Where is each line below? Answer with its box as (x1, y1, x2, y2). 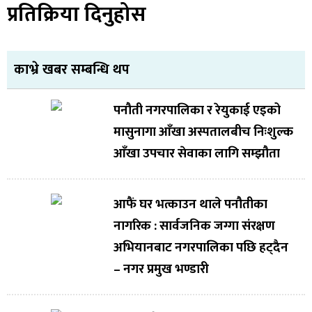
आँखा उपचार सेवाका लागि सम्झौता (113, 143, 280, 165)
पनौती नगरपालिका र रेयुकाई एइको (113, 100, 281, 122)
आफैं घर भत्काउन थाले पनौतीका (113, 194, 267, 216)
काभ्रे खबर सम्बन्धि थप (14, 58, 130, 82)
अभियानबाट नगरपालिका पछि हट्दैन (113, 237, 288, 259)
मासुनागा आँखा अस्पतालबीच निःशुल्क (113, 121, 293, 143)
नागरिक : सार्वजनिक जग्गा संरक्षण (113, 215, 275, 237)
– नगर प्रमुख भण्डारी (113, 258, 209, 281)
